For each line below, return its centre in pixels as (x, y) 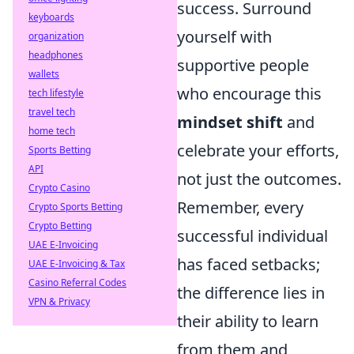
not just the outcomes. (259, 179)
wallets (44, 74)
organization (56, 36)
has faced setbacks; (249, 264)
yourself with (224, 37)
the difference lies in (251, 293)
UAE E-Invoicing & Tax (77, 264)
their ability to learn (248, 321)
